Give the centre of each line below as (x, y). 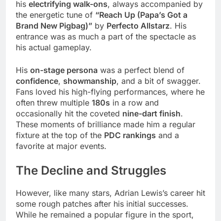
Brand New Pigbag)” (54, 25)
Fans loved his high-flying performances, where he (110, 92)
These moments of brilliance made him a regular (106, 124)
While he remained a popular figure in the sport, (105, 214)
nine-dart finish (151, 113)
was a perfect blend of (141, 70)
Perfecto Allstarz (138, 25)
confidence (37, 81)
